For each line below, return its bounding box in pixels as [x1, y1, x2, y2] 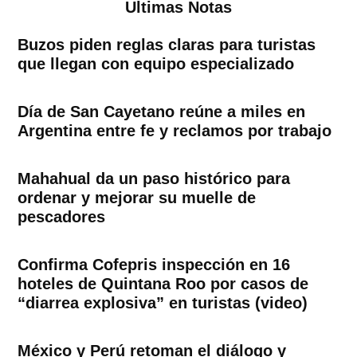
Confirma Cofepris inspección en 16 [18, 255, 291, 273]
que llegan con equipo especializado [18, 54, 295, 73]
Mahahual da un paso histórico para [18, 169, 291, 187]
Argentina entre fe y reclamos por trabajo [18, 121, 332, 139]
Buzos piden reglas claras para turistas [18, 35, 316, 53]
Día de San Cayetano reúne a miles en [18, 102, 306, 120]
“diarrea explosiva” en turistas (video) [18, 293, 308, 312]
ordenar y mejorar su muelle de [18, 188, 257, 206]
